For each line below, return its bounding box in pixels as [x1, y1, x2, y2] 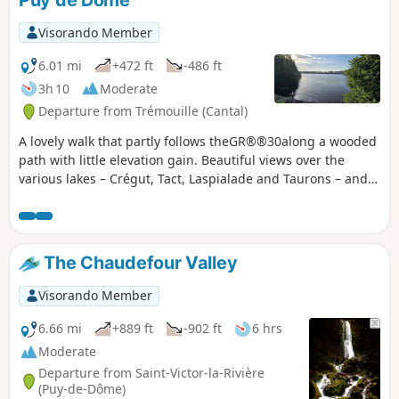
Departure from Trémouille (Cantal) [38, 102, 248, 120]
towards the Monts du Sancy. [19, 189, 191, 207]
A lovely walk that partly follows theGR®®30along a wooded [19, 133, 377, 151]
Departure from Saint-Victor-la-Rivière [38, 364, 265, 382]
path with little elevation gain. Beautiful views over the [19, 151, 345, 169]
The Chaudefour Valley [39, 252, 238, 274]
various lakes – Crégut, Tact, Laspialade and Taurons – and [19, 170, 368, 188]
